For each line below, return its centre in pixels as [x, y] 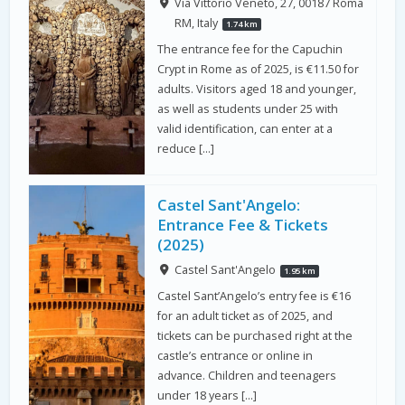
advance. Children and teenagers [247, 375]
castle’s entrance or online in [235, 355]
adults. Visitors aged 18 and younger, [257, 89]
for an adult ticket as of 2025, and [245, 316]
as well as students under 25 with [248, 108]
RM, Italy [197, 24]
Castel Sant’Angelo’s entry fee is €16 [254, 296]
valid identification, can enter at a [245, 128]
